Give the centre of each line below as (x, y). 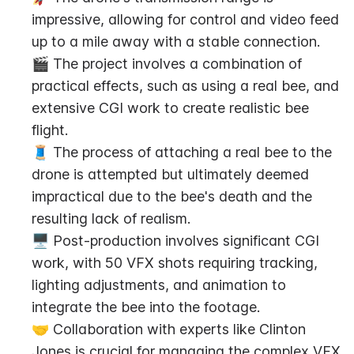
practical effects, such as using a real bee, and (185, 86)
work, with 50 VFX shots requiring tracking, (175, 263)
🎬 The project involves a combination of (167, 64)
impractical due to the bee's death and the (172, 196)
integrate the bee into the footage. (146, 307)
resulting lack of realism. (111, 218)
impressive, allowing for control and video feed (185, 19)
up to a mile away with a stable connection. (176, 41)
